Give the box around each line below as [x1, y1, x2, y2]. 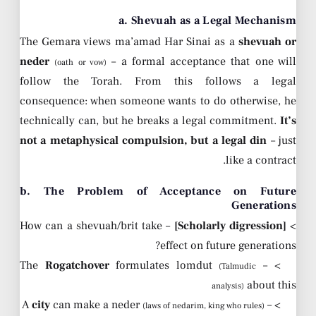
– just [267, 133, 297, 147]
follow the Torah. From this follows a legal [20, 73, 296, 88]
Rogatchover [44, 258, 109, 273]
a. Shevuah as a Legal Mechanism [119, 13, 296, 28]
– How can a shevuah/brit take [20, 219, 162, 233]
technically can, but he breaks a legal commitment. [20, 113, 280, 128]
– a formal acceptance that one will [106, 54, 297, 68]
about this [244, 278, 296, 293]
